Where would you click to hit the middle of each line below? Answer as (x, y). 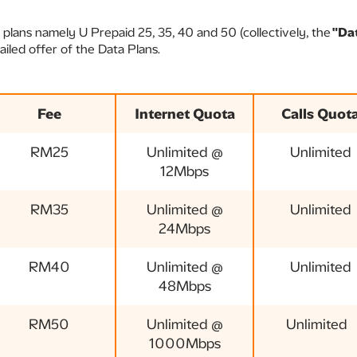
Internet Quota (184, 114)
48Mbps (184, 286)
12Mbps (184, 171)
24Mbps (184, 229)
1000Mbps (184, 343)
